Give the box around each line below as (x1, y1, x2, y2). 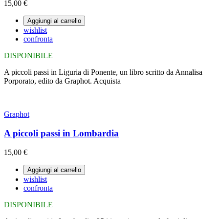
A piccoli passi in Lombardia (4, 128, 119, 138)
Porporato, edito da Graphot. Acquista (4, 77, 121, 86)
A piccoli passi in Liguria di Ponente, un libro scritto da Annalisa (4, 68, 202, 77)
